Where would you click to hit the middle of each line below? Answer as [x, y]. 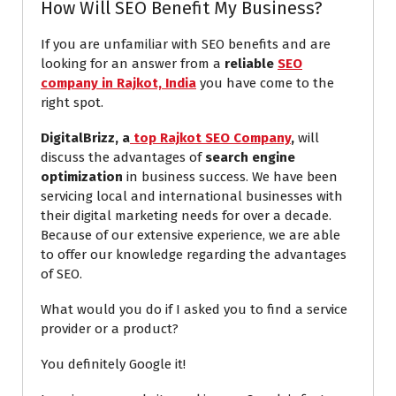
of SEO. [61, 274]
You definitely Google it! [113, 365]
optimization [82, 177]
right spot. [74, 103]
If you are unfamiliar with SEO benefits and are [186, 45]
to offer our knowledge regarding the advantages [194, 255]
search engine [250, 158]
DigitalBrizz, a [85, 138]
